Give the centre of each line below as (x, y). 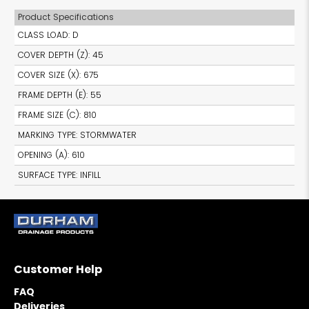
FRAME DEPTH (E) (52, 94)
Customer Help (58, 270)
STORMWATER (109, 134)
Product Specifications (66, 17)
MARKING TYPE (47, 134)
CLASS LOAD (43, 34)
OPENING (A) (43, 154)
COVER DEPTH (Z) (53, 54)
